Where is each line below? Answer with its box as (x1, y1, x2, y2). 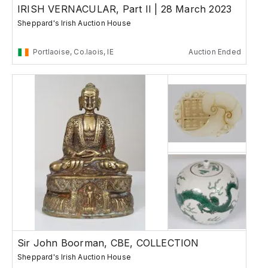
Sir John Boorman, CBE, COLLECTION (17, 237, 199, 249)
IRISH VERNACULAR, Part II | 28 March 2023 (17, 3, 232, 16)
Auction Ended (188, 47, 241, 57)
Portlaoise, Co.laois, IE (33, 47, 114, 57)
